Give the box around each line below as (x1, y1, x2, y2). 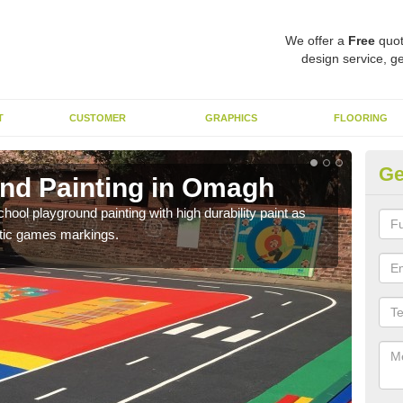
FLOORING (334, 112, 388, 123)
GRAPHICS (204, 112, 257, 123)
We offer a (284, 33, 348, 48)
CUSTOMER (69, 112, 126, 123)
